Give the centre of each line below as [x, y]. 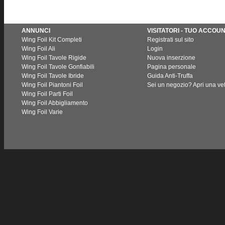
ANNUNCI [36, 31]
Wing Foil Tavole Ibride [53, 76]
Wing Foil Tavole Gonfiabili [58, 67]
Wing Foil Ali [38, 49]
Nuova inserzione [171, 58]
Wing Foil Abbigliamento [55, 103]
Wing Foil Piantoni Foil [52, 85]
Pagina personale [172, 67]
